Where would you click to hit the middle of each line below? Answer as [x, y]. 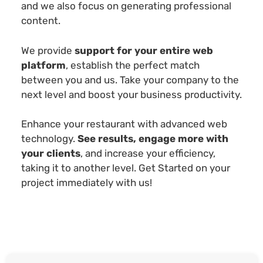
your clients [51, 154]
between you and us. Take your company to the [130, 80]
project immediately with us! [87, 183]
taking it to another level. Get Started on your [126, 168]
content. [41, 21]
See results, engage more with [153, 139]
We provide [47, 50]
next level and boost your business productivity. [131, 94]
